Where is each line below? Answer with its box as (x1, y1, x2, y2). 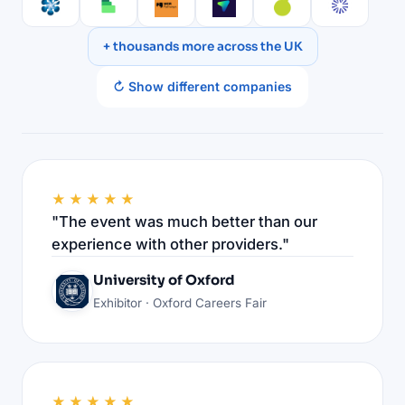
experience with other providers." (52, 234, 289, 253)
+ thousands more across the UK (102, 38, 303, 54)
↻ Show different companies (113, 78, 292, 94)
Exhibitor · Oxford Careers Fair (93, 295, 267, 310)
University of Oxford (93, 270, 235, 288)
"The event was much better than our (52, 212, 317, 231)
